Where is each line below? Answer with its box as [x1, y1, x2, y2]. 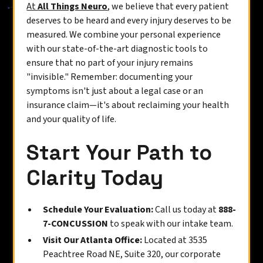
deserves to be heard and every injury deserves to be [26, 14, 232, 27]
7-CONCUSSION [43, 217, 109, 230]
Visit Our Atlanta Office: [43, 234, 143, 247]
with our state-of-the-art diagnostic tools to [26, 42, 208, 55]
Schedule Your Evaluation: [43, 203, 154, 216]
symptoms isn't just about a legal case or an [26, 85, 204, 97]
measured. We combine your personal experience [26, 28, 221, 41]
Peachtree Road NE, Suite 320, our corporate [43, 248, 221, 261]
